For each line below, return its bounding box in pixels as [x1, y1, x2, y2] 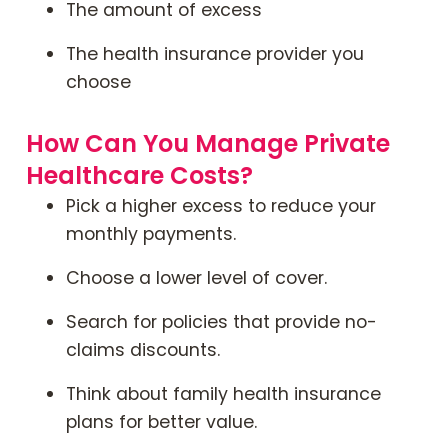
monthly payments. [66, 221, 236, 246]
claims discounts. [66, 337, 220, 362]
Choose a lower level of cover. [66, 265, 327, 290]
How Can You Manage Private [26, 126, 390, 160]
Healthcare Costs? [26, 158, 253, 192]
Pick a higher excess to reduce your [66, 193, 376, 218]
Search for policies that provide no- [66, 309, 377, 334]
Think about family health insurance [66, 381, 381, 406]
